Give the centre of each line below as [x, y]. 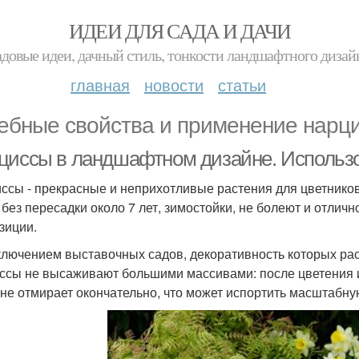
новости [174, 85]
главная [100, 85]
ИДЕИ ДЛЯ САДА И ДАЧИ [179, 30]
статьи [242, 85]
